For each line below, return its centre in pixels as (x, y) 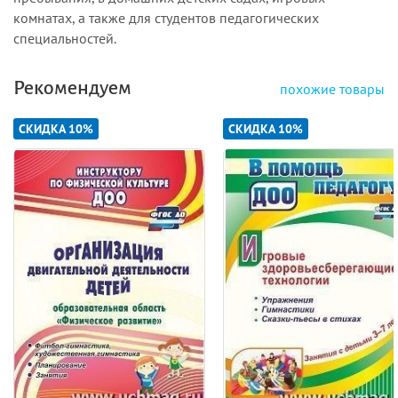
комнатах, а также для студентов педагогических (166, 17)
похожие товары (332, 88)
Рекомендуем (72, 88)
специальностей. (65, 38)
